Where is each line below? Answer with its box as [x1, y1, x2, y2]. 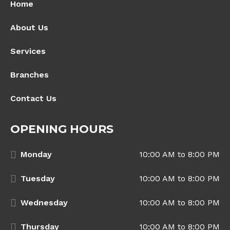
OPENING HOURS [10, 122, 113, 136]
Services [10, 46, 46, 56]
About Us [10, 22, 48, 32]
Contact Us [10, 93, 56, 103]
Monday [21, 149, 52, 159]
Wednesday [21, 197, 68, 207]
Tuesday [21, 173, 55, 183]
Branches [10, 69, 49, 80]
